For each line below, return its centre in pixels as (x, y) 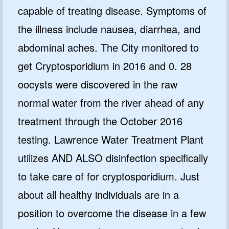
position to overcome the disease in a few (112, 213)
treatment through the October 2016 (100, 121)
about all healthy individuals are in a (98, 194)
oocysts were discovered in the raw (98, 84)
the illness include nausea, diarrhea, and (109, 29)
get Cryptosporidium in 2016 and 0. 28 (105, 65)
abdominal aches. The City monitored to (108, 47)
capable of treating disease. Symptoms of (112, 10)
